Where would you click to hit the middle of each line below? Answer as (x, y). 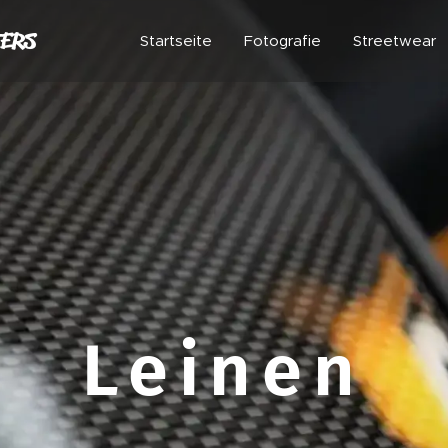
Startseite (176, 40)
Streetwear (394, 40)
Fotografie (282, 40)
